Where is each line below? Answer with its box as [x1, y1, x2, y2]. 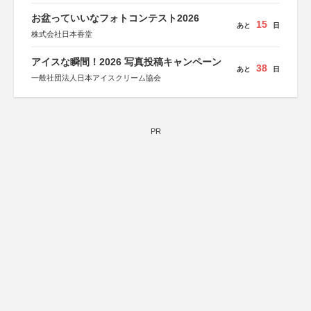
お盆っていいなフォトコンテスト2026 [31, 12, 199, 24]
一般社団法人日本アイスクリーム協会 [31, 74, 161, 82]
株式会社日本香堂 [31, 30, 92, 38]
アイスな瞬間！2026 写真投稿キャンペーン [31, 56, 221, 67]
